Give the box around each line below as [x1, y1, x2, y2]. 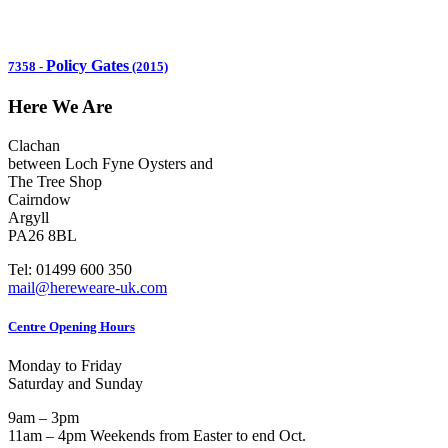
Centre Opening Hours [8, 319, 135, 335]
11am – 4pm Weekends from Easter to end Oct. [8, 427, 306, 445]
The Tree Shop [8, 173, 102, 191]
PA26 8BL [8, 227, 77, 245]
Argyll [8, 209, 49, 227]
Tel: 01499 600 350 [8, 261, 132, 279]
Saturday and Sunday [8, 375, 147, 393]
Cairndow [8, 191, 71, 209]
